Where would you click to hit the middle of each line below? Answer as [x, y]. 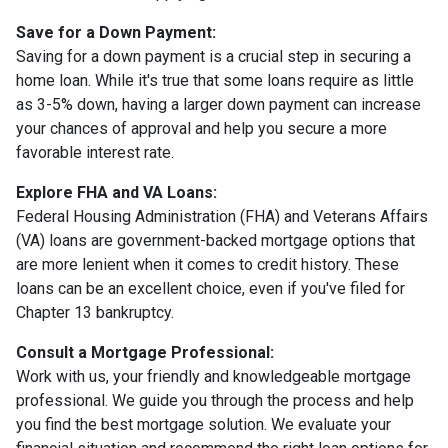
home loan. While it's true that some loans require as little [215, 80]
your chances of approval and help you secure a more [201, 128]
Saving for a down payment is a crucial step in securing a [213, 56]
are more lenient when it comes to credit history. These [207, 264]
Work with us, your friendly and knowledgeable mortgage [213, 376]
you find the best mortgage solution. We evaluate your [203, 424]
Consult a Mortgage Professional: [145, 352]
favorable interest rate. [95, 152]
